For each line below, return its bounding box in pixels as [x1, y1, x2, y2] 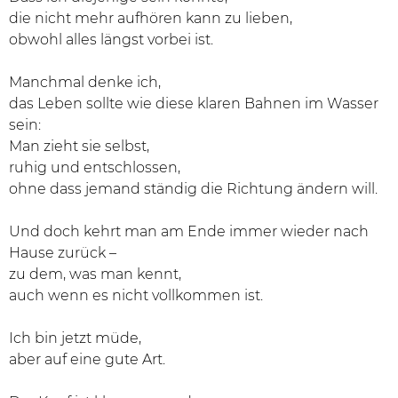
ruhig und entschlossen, [9, 159, 180, 176]
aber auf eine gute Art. [9, 351, 165, 368]
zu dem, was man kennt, [9, 266, 181, 283]
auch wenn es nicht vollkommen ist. [9, 287, 263, 304]
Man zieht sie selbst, [9, 138, 149, 155]
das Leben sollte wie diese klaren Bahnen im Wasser [9, 95, 378, 112]
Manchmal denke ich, [9, 74, 161, 91]
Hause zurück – [9, 244, 116, 261]
